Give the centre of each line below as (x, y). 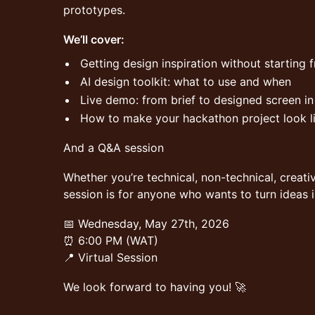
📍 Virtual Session (110, 257)
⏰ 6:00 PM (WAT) (111, 240)
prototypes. (94, 10)
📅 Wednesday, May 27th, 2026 (146, 224)
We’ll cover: (94, 39)
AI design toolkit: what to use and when (186, 82)
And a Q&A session (114, 148)
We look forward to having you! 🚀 (155, 287)
